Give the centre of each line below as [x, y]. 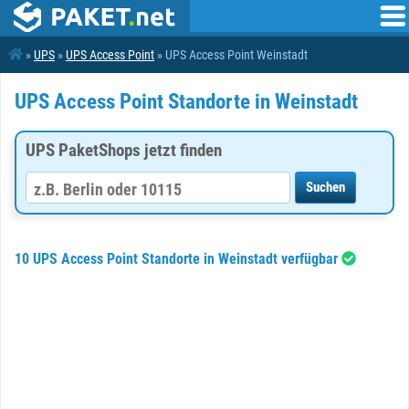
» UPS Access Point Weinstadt [231, 55]
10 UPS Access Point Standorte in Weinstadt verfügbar [178, 259]
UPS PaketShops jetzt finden [124, 150]
